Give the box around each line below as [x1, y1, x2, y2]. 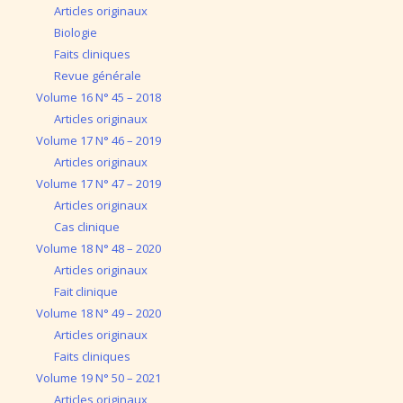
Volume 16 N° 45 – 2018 [36, 88, 161, 105]
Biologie [53, 23, 97, 40]
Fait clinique [53, 282, 118, 300]
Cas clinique [53, 218, 120, 235]
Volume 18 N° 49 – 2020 [36, 304, 161, 321]
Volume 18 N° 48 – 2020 [36, 239, 161, 256]
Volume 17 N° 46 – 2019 [36, 131, 161, 148]
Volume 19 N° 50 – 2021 [36, 369, 161, 386]
